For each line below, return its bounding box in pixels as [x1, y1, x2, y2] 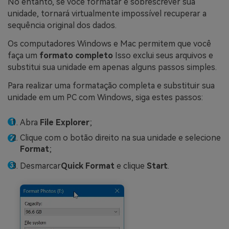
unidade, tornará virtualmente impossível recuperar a [8, 9, 207, 19]
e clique [114, 161, 147, 171]
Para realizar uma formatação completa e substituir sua [8, 80, 215, 90]
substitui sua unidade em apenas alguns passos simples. [8, 62, 217, 73]
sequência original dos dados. [8, 20, 117, 31]
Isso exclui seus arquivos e [113, 51, 213, 61]
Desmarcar [20, 161, 61, 171]
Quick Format [61, 161, 114, 171]
